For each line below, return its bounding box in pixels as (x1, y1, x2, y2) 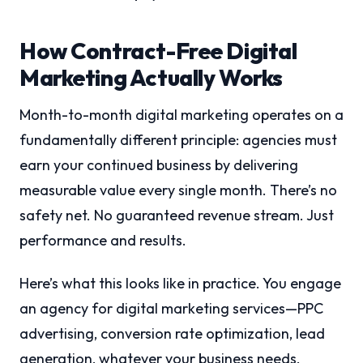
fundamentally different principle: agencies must (19, 130, 337, 150)
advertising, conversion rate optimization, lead (19, 324, 325, 344)
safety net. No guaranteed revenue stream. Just (19, 206, 334, 225)
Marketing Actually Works (19, 63, 283, 92)
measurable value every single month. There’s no (19, 181, 337, 200)
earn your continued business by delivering (19, 156, 298, 175)
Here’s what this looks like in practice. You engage (19, 274, 341, 293)
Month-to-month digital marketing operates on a (19, 105, 344, 125)
